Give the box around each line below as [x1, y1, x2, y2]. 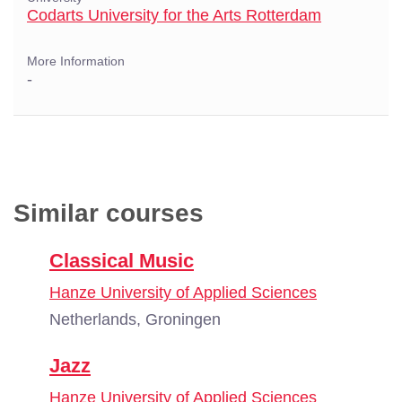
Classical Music [49, 249, 194, 272]
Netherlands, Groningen [49, 310, 221, 328]
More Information [27, 55, 125, 68]
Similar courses [13, 199, 204, 227]
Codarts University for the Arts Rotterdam [27, 6, 321, 24]
